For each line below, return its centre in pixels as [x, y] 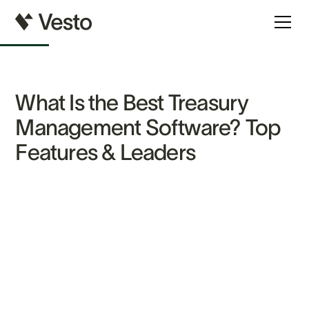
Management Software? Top [148, 128]
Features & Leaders [105, 152]
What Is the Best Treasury [132, 103]
